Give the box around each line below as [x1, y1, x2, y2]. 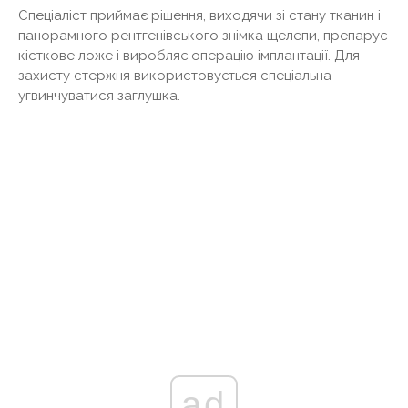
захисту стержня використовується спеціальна [18, 67, 331, 85]
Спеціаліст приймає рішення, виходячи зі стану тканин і [18, 7, 381, 25]
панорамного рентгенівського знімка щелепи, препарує [18, 27, 387, 45]
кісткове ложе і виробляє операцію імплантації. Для [18, 47, 360, 65]
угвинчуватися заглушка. [18, 87, 180, 105]
